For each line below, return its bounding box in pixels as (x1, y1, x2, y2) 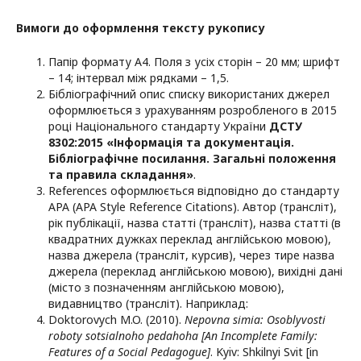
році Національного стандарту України (48, 118, 269, 135)
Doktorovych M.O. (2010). (48, 312, 185, 328)
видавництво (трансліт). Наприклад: (48, 296, 248, 312)
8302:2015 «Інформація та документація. (48, 135, 294, 151)
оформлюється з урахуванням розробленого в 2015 (48, 102, 337, 118)
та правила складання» (48, 167, 193, 183)
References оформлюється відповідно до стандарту (48, 183, 339, 199)
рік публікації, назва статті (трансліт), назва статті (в (48, 215, 341, 231)
